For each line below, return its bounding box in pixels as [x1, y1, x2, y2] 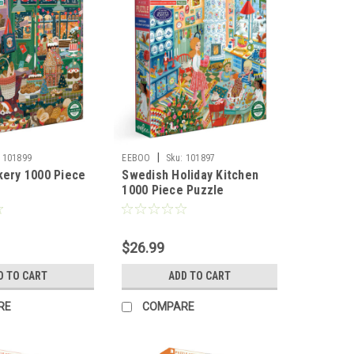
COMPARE [142, 300, 195, 314]
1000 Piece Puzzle [122, 183, 224, 198]
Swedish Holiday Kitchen [122, 168, 259, 183]
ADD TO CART [168, 269, 232, 283]
